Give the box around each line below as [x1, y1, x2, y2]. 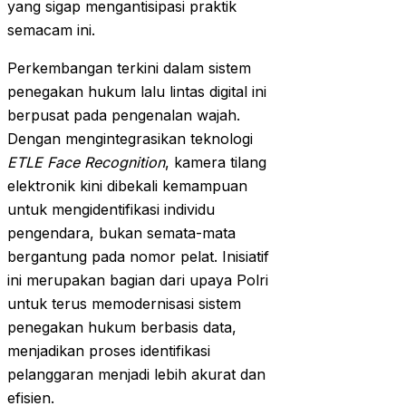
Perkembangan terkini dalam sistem [7, 59, 251, 78]
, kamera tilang [165, 153, 266, 172]
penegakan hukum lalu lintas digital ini [7, 82, 266, 101]
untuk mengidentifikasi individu [7, 200, 215, 219]
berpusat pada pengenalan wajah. [7, 106, 240, 125]
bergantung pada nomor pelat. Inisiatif [7, 247, 269, 266]
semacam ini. [7, 21, 95, 40]
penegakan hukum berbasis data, [7, 318, 237, 337]
